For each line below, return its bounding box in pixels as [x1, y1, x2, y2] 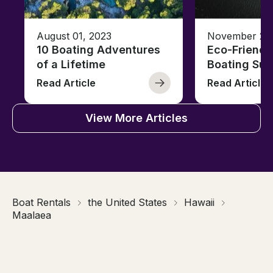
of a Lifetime [37, 58, 105, 71]
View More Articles [85, 112, 188, 125]
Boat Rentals [12, 196, 71, 209]
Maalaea [12, 209, 51, 222]
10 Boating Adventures [37, 43, 160, 57]
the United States [88, 196, 167, 209]
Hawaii [184, 196, 214, 209]
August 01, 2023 [37, 30, 112, 43]
